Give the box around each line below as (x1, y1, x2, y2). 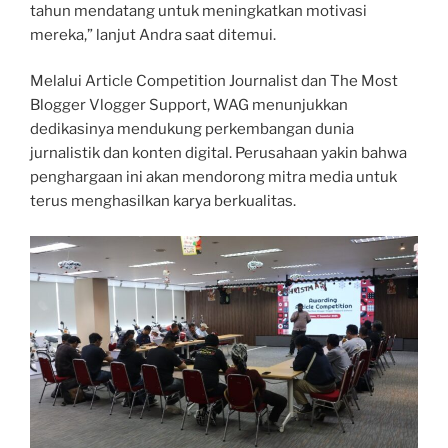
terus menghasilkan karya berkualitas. (30, 192, 296, 211)
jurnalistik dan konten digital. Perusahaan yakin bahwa (30, 144, 407, 163)
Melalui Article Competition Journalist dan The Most (30, 72, 398, 91)
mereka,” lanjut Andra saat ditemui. (30, 25, 276, 44)
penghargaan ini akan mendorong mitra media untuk (30, 168, 397, 187)
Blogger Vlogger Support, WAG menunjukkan (30, 96, 348, 115)
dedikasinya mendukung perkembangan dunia (30, 120, 354, 139)
